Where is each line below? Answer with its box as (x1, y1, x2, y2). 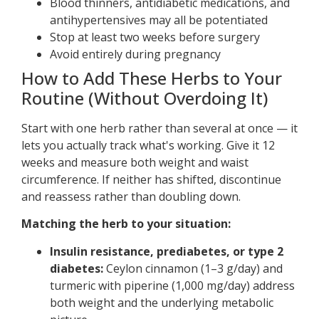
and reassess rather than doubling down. (21, 189, 241, 205)
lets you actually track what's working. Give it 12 (21, 137, 275, 154)
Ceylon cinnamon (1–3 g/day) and (103, 260, 283, 276)
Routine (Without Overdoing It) (21, 86, 268, 110)
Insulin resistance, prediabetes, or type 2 (50, 243, 283, 259)
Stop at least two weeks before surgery (50, 29, 260, 46)
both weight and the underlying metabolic (50, 294, 273, 310)
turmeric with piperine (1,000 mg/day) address (50, 277, 295, 293)
